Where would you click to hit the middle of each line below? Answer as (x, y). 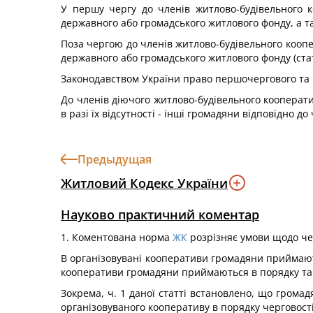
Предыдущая (115, 159)
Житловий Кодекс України (144, 183)
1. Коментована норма (117, 237)
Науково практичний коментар (160, 214)
